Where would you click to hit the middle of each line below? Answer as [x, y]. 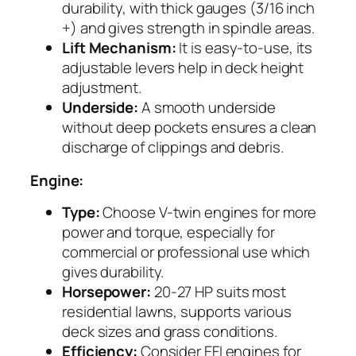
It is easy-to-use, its [244, 48]
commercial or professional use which [186, 252]
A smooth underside [207, 108]
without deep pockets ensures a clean [190, 128]
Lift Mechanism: [119, 48]
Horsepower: [106, 292]
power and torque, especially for [168, 232]
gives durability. [113, 272]
